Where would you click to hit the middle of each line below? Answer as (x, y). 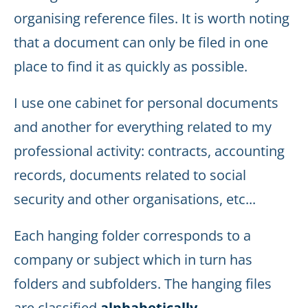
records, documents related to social (130, 175)
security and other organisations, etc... (135, 199)
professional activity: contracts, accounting (149, 151)
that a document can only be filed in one (141, 42)
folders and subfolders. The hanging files (143, 284)
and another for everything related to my (143, 127)
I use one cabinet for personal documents (146, 103)
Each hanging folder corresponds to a (132, 235)
